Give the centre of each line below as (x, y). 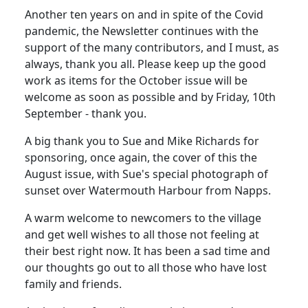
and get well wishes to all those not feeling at (142, 235)
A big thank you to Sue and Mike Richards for (142, 141)
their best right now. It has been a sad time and (147, 251)
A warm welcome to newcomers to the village (143, 218)
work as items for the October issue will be (136, 81)
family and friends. (73, 284)
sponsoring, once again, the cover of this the (141, 158)
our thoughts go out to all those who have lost (146, 268)
